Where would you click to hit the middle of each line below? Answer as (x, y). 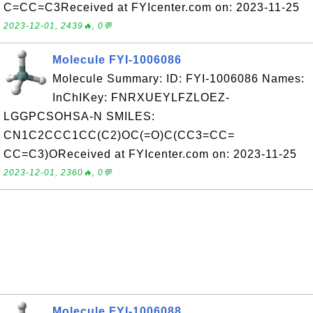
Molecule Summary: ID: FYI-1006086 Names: (179, 79)
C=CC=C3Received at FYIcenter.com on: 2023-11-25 (152, 7)
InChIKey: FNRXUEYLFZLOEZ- (141, 97)
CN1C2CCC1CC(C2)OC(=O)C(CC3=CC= (119, 135)
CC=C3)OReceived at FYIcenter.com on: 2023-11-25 (150, 154)
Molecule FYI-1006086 (117, 60)
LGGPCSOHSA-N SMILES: (79, 116)
